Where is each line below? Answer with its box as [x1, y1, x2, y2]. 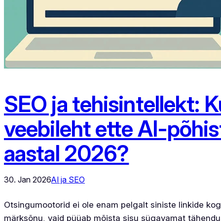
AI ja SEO [51, 174, 85, 184]
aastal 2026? [4, 140, 129, 167]
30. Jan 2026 [4, 174, 51, 184]
